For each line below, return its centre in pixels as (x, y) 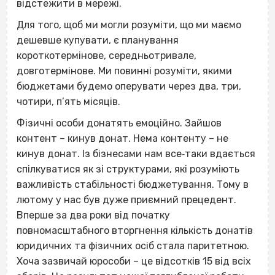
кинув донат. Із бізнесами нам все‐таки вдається (136, 153)
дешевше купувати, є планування (98, 40)
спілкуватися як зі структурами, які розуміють (128, 169)
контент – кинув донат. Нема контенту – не (122, 138)
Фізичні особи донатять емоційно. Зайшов (119, 123)
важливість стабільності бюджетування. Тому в (133, 184)
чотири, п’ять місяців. (68, 101)
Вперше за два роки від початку (93, 215)
